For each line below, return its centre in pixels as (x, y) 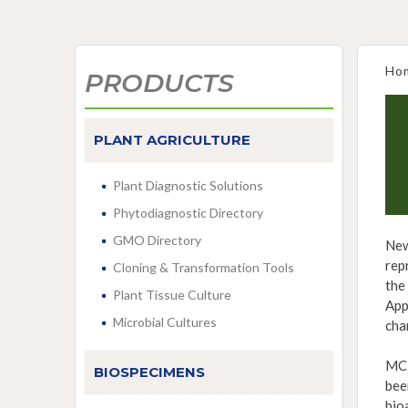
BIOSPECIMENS (149, 372)
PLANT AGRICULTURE (172, 140)
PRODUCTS (159, 83)
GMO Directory (157, 240)
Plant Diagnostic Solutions (188, 185)
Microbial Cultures (165, 322)
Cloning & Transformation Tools (204, 267)
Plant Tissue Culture (172, 295)
